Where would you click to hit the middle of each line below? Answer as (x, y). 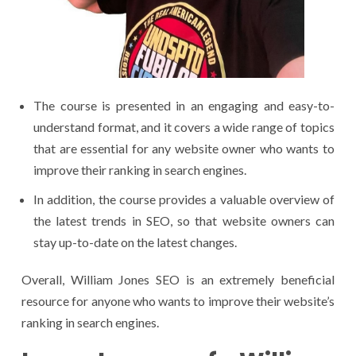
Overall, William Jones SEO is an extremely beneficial (178, 279)
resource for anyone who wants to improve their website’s (178, 300)
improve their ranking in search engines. (140, 169)
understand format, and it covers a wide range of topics (184, 126)
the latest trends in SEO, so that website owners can (184, 220)
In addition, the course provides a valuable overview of (184, 199)
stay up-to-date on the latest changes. (135, 242)
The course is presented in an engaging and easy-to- (184, 105)
